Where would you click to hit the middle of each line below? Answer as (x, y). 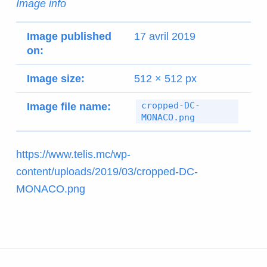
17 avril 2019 (164, 37)
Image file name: (69, 107)
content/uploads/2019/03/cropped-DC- (107, 172)
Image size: (55, 79)
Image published (69, 37)
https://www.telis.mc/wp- (73, 155)
